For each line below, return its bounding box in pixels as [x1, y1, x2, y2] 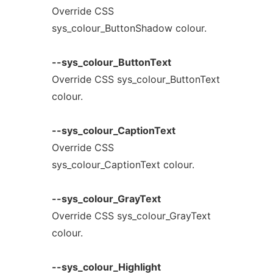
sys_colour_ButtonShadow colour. [51, 22, 207, 34]
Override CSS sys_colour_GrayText [51, 210, 211, 222]
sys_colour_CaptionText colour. [51, 158, 194, 171]
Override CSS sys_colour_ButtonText [51, 73, 220, 85]
